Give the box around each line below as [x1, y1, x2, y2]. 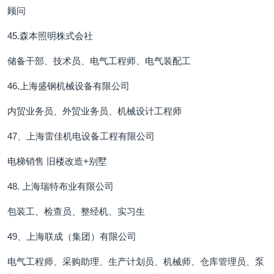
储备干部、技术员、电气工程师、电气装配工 [7, 56, 191, 66]
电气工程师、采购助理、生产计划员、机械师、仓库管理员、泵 [7, 256, 264, 267]
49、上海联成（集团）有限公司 [7, 231, 136, 242]
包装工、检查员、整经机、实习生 [7, 206, 145, 217]
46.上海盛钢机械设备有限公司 [7, 81, 130, 91]
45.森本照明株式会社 [7, 31, 93, 41]
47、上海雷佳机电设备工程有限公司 [7, 131, 155, 141]
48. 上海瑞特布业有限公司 [7, 181, 114, 191]
